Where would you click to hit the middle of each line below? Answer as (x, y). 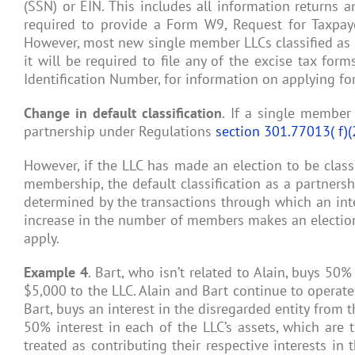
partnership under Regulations (120, 131)
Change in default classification (123, 113)
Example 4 (56, 272)
